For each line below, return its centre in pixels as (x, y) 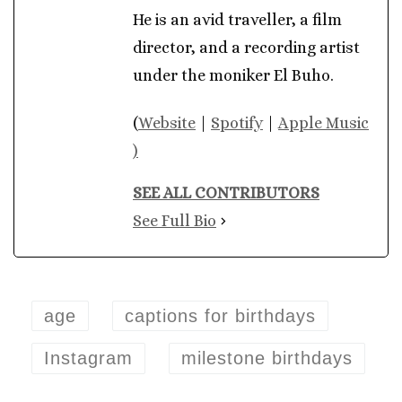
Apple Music (323, 123)
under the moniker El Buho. (233, 75)
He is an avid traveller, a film (237, 19)
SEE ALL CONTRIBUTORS (226, 193)
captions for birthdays (221, 315)
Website (167, 123)
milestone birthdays (267, 358)
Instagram (89, 358)
